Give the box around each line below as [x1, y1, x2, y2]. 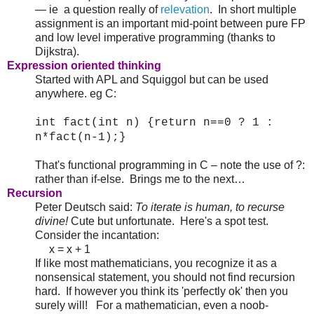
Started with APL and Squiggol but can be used [35, 73, 268, 86]
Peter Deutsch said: [35, 200, 135, 213]
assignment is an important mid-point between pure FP [35, 17, 306, 29]
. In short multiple [210, 3, 296, 15]
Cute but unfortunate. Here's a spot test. [68, 214, 268, 227]
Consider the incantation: [35, 228, 159, 241]
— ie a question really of [35, 3, 161, 15]
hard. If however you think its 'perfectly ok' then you [35, 285, 288, 297]
